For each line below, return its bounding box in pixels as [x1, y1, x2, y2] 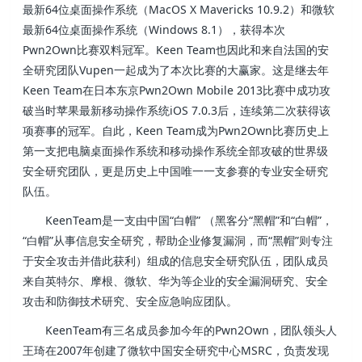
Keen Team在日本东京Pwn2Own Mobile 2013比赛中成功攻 [23, 82, 331, 98]
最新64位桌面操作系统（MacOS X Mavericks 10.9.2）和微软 [23, 2, 335, 17]
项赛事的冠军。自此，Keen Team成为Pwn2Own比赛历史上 [23, 123, 330, 138]
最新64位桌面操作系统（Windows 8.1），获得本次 [23, 22, 286, 37]
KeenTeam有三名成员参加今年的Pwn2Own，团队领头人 [45, 322, 338, 339]
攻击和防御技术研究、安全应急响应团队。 [23, 293, 238, 309]
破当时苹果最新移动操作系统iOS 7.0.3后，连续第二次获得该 [23, 103, 331, 118]
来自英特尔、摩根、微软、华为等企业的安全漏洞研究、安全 [23, 273, 329, 289]
